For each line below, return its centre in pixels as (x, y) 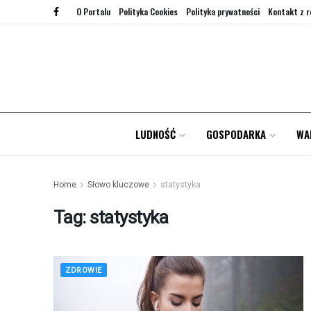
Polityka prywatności (223, 11)
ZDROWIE (84, 270)
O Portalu (93, 11)
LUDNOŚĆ (155, 134)
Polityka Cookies (148, 11)
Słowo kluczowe (118, 185)
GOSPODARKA (236, 134)
